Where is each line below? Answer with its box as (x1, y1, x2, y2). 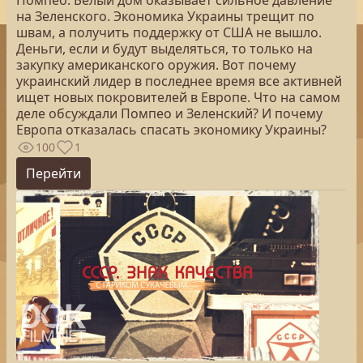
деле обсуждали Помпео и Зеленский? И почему (16, 105, 322, 122)
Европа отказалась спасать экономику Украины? (16, 121, 327, 139)
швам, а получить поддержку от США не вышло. (16, 23, 322, 41)
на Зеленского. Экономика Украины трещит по (16, 7, 314, 25)
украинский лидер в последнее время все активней (16, 72, 342, 90)
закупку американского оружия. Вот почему (16, 56, 296, 74)
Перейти (26, 164, 81, 182)
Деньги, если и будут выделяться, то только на (16, 40, 313, 58)
